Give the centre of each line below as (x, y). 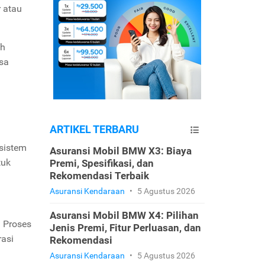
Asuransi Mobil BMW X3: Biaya (120, 151)
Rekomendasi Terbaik (99, 176)
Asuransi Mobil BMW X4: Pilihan (124, 215)
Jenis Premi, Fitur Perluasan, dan (125, 228)
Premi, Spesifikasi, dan (101, 163)
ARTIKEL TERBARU (94, 129)
